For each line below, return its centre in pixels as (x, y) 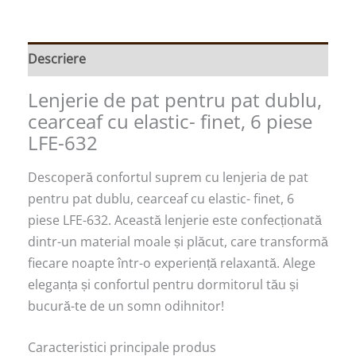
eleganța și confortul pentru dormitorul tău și (163, 284)
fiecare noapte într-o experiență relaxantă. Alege (172, 263)
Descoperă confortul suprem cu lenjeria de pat (168, 177)
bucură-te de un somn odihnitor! (126, 306)
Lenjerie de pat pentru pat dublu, (175, 99)
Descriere (57, 58)
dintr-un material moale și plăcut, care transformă (178, 241)
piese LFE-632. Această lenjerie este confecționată (175, 220)
